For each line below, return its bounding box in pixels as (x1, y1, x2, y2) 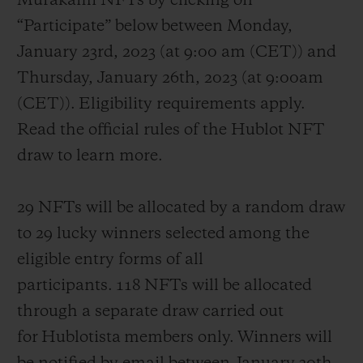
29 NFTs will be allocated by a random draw (17, 199, 345, 216)
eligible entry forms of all (17, 251, 203, 268)
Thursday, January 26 (17, 70, 179, 87)
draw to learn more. (17, 147, 163, 164)
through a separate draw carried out (17, 303, 284, 320)
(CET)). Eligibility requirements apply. (17, 96, 305, 113)
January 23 (17, 44, 97, 61)
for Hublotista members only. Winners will (17, 329, 332, 346)
